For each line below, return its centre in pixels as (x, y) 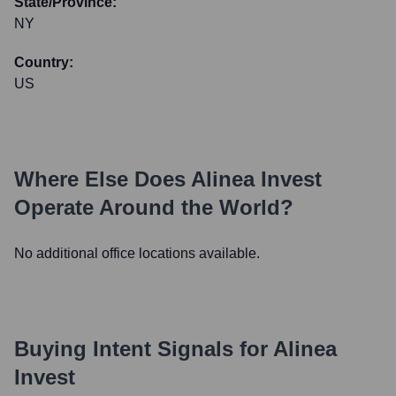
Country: (44, 62)
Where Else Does (103, 179)
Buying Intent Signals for (141, 349)
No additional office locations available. (137, 253)
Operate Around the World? (154, 207)
